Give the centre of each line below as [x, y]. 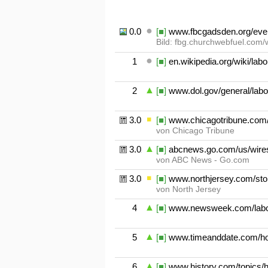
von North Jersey [188, 190]
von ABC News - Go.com [202, 160]
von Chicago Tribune [195, 131]
